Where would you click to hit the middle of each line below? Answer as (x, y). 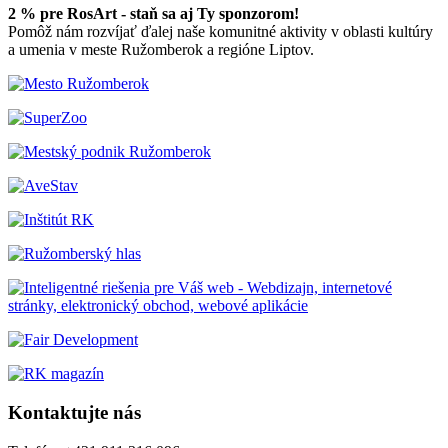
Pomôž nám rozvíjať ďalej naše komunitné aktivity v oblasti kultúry (220, 32)
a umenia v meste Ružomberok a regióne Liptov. (161, 50)
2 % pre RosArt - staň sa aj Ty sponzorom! (153, 14)
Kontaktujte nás (74, 412)
